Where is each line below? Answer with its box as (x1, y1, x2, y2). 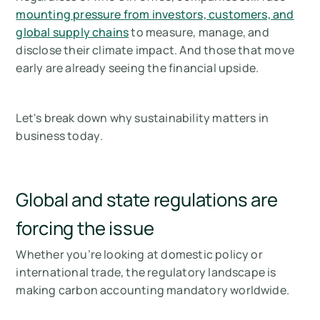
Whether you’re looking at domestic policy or (16, 246, 263, 262)
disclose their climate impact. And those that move (16, 41, 295, 58)
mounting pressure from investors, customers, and (16, 6, 294, 22)
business (16, 127, 68, 144)
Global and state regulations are (16, 186, 278, 212)
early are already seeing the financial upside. (16, 59, 259, 76)
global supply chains (16, 24, 129, 40)
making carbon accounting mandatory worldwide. (16, 281, 290, 298)
